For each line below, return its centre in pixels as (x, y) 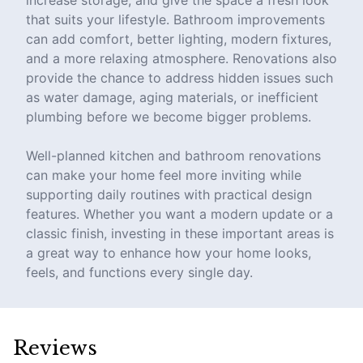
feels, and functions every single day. (139, 272)
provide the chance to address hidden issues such (179, 78)
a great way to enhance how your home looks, (169, 253)
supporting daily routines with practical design (169, 194)
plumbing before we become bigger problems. (169, 117)
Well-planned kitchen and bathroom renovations (173, 156)
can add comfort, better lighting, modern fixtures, (179, 39)
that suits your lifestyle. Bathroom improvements (175, 19)
